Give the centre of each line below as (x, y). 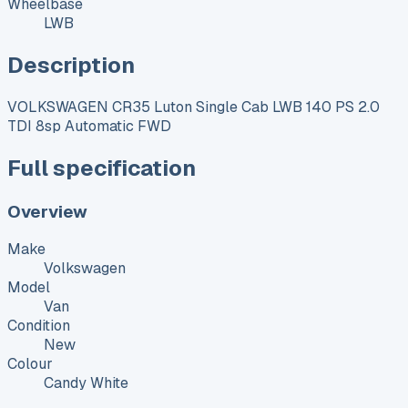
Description (71, 65)
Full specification (102, 168)
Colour (30, 364)
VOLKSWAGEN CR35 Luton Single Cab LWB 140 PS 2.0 (194, 107)
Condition (39, 326)
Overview (47, 211)
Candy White (86, 383)
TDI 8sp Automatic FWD (89, 126)
